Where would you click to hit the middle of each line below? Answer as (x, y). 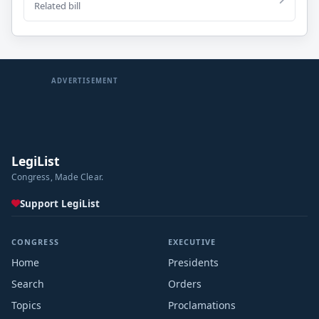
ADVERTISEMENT (85, 80)
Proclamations (202, 305)
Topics (26, 305)
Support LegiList (60, 204)
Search (28, 284)
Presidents (193, 262)
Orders (185, 284)
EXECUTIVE (192, 242)
